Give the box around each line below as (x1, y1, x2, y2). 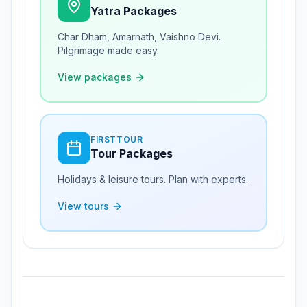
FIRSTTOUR (90, 134, 143, 145)
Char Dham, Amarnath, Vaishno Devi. (58, 31, 221, 42)
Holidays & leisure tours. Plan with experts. (58, 173, 248, 185)
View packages (58, 71, 132, 83)
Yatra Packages (90, 4, 177, 18)
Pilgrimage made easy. (58, 45, 159, 56)
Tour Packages (90, 147, 173, 160)
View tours (58, 200, 109, 212)
